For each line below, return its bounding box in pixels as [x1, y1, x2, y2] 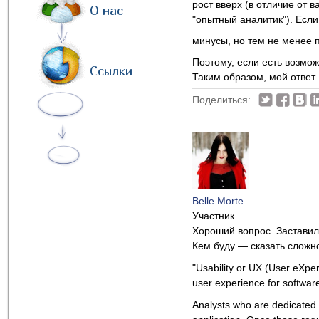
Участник [192, 210, 234, 221]
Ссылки [90, 63, 132, 78]
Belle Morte [192, 195, 244, 206]
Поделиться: [192, 94, 251, 105]
